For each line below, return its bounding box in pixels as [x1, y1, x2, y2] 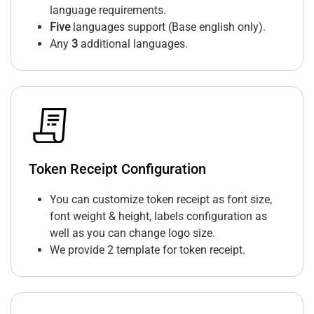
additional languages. [78, 37, 188, 51]
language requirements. [50, 4, 166, 18]
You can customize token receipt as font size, [50, 193, 272, 207]
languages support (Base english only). [70, 20, 266, 34]
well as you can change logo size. [50, 226, 215, 240]
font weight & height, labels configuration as [50, 210, 267, 224]
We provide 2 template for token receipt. [50, 243, 245, 257]
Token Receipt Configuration [29, 161, 206, 178]
